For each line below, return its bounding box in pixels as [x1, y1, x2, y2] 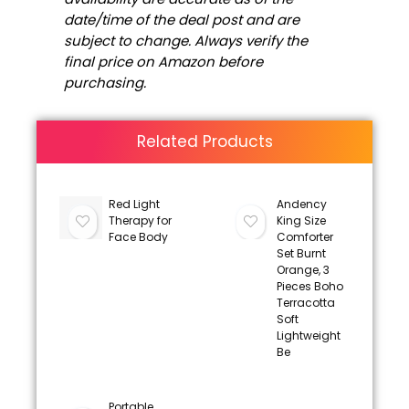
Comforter [276, 228, 333, 245]
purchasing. [64, 72, 146, 92]
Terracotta [276, 294, 335, 310]
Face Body [108, 228, 168, 245]
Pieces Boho [276, 278, 343, 294]
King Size [276, 212, 326, 228]
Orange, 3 [276, 261, 330, 278]
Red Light [108, 195, 160, 212]
